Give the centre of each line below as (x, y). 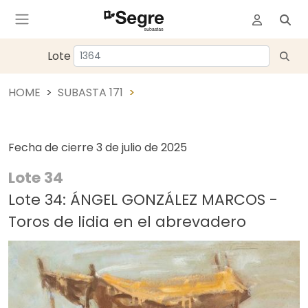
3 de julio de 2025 (142, 147)
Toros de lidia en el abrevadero (127, 222)
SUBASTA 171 (90, 92)
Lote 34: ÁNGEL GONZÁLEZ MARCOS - (143, 200)
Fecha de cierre (52, 147)
